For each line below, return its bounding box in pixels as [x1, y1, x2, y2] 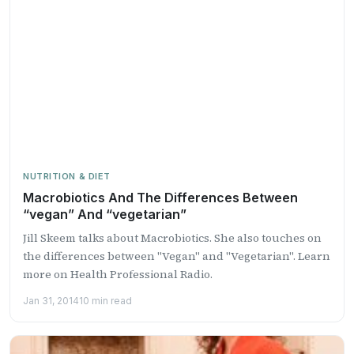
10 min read [79, 294, 132, 307]
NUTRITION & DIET [23, 170, 111, 182]
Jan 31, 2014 [23, 294, 79, 307]
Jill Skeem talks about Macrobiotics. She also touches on [23, 229, 322, 246]
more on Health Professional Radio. [23, 265, 213, 282]
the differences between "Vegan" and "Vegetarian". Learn [23, 247, 330, 264]
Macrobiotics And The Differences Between [23, 189, 298, 205]
